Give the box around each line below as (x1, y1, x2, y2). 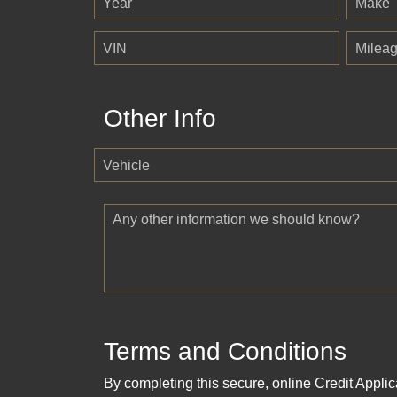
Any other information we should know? (113, 212, 360, 228)
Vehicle (103, 158, 150, 174)
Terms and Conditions (104, 338, 346, 366)
